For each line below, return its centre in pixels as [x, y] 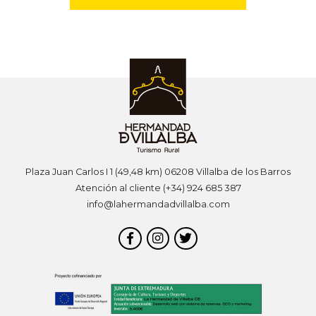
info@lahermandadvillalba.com [158, 204]
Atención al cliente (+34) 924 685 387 [158, 188]
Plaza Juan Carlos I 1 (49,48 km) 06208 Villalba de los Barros [158, 171]
